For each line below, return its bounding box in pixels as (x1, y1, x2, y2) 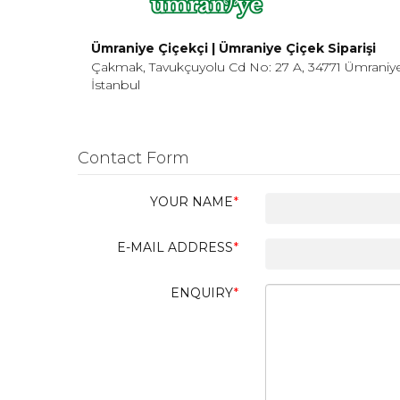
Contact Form (78, 148, 189, 168)
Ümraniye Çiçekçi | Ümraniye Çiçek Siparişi (91, 40, 376, 56)
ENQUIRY (171, 285, 233, 301)
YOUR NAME (150, 194, 233, 210)
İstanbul (91, 77, 140, 93)
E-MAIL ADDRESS (117, 239, 233, 255)
